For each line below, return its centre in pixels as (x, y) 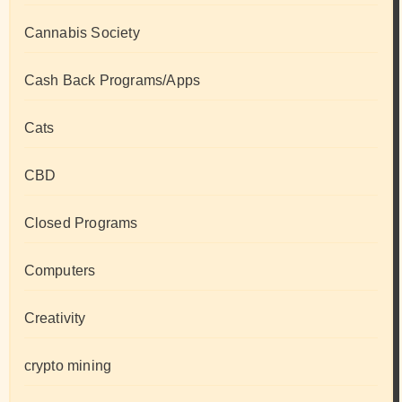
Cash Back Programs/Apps (112, 81)
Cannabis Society (82, 33)
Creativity (55, 319)
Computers (60, 271)
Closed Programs (81, 223)
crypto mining (68, 366)
